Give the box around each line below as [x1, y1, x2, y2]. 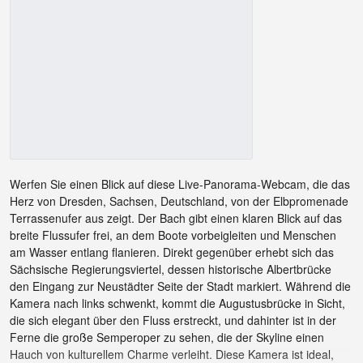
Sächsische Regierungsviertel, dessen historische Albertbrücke [10, 261, 331, 278]
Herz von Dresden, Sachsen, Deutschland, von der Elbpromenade [10, 193, 348, 210]
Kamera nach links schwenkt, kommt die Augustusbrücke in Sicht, [10, 295, 345, 312]
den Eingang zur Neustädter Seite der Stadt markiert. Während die [10, 278, 351, 295]
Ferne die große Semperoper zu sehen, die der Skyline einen [10, 329, 324, 346]
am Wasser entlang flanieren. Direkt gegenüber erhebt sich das [10, 244, 334, 261]
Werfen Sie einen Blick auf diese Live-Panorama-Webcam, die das [10, 176, 350, 193]
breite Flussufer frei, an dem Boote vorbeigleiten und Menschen [10, 227, 336, 244]
